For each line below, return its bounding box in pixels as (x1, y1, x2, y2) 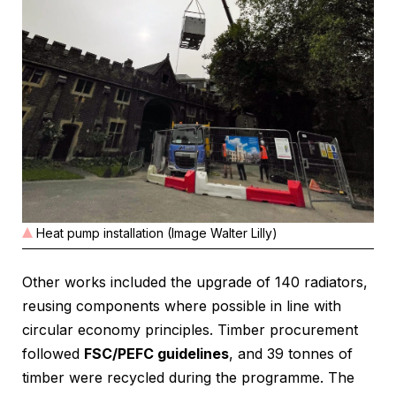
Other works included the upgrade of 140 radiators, (22, 273, 368, 292)
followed (22, 345, 84, 363)
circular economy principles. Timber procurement (22, 321, 358, 339)
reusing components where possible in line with (22, 297, 341, 316)
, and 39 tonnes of (229, 345, 353, 363)
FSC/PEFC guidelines (84, 345, 229, 363)
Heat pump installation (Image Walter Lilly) (36, 225, 278, 241)
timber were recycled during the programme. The (22, 369, 354, 387)
